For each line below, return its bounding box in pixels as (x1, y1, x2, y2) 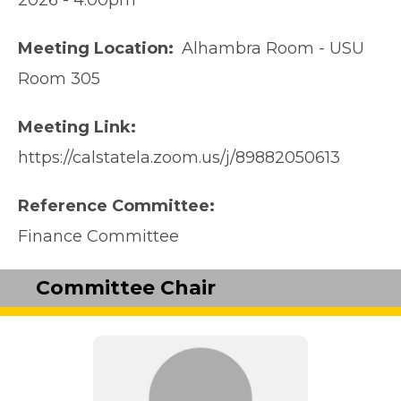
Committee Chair (36, 276, 216, 301)
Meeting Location (18, 38, 168, 59)
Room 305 (18, 69, 100, 90)
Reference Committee (18, 196, 209, 217)
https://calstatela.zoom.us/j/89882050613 (18, 148, 340, 168)
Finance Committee (18, 226, 179, 247)
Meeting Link (18, 117, 131, 138)
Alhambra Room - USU (182, 38, 364, 59)
